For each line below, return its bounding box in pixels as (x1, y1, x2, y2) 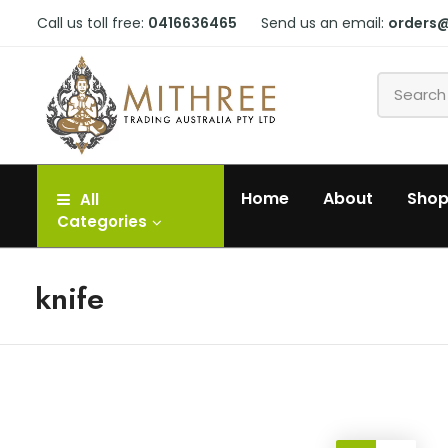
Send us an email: (261, 13, 388, 33)
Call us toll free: (37, 13, 148, 33)
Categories (57, 211, 147, 233)
